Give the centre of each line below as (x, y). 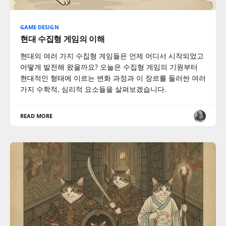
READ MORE (37, 116)
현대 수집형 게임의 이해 (63, 39)
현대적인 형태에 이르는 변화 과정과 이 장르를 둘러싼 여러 (113, 78)
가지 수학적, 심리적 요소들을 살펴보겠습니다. (93, 89)
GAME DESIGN (40, 27)
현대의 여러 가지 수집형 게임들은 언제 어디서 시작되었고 (112, 56)
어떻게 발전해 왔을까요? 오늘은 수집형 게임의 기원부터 (109, 67)
